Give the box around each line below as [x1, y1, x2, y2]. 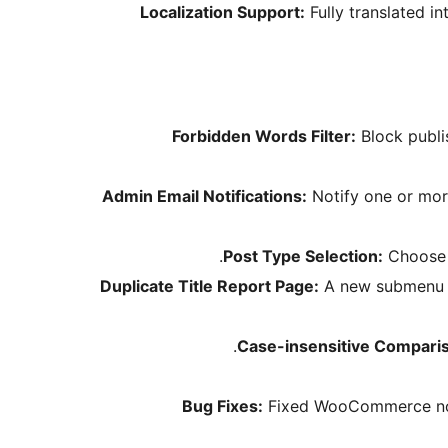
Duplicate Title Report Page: [100, 276, 319, 297]
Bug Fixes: [182, 396, 263, 417]
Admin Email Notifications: [102, 186, 307, 207]
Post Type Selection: [223, 246, 383, 267]
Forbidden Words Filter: [172, 126, 356, 147]
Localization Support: [140, 2, 305, 23]
